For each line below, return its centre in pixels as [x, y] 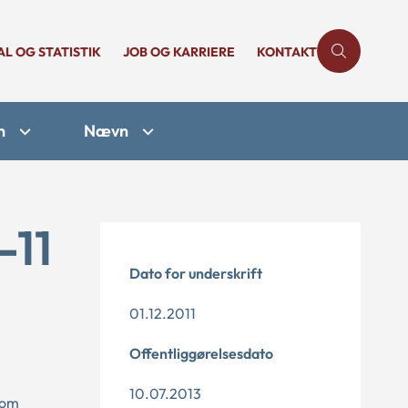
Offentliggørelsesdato [201, 353]
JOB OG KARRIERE [179, 52]
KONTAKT [287, 52]
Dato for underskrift [196, 273]
